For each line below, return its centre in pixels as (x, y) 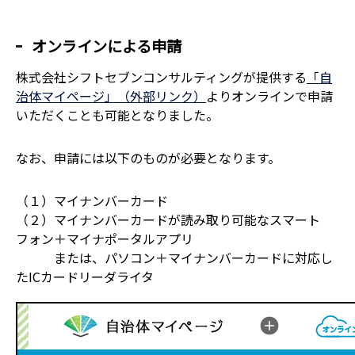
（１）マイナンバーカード (92, 200)
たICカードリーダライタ (85, 277)
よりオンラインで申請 (269, 96)
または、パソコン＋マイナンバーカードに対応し (174, 258)
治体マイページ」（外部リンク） (111, 96)
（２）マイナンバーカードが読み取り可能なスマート (168, 219)
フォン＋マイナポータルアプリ (105, 239)
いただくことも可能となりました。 (117, 115)
